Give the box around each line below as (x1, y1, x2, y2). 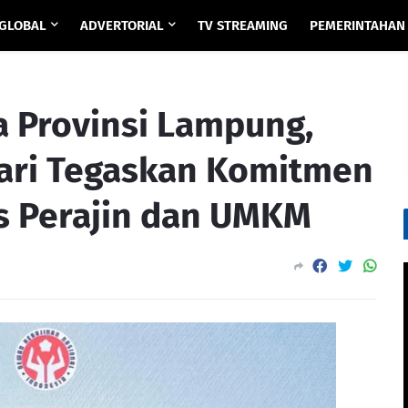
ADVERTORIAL (80, 17, 165, 34)
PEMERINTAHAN (310, 17, 406, 34)
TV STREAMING (198, 17, 289, 34)
